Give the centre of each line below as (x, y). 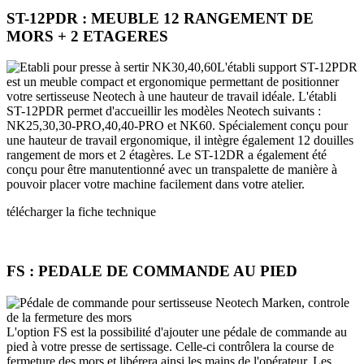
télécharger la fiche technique (81, 212)
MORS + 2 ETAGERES (87, 36)
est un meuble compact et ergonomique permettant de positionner (173, 82)
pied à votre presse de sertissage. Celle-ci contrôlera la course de (170, 346)
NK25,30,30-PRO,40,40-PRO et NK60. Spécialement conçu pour (177, 126)
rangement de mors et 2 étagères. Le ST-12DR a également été (167, 155)
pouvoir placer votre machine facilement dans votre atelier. (156, 184)
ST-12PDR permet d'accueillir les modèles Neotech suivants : (164, 111)
